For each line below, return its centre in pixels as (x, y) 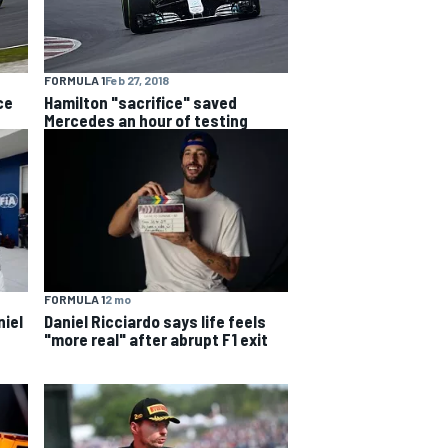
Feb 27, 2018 (137, 80)
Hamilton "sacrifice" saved (140, 102)
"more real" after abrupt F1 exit (156, 338)
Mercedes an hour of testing (146, 120)
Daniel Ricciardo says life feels (155, 320)
